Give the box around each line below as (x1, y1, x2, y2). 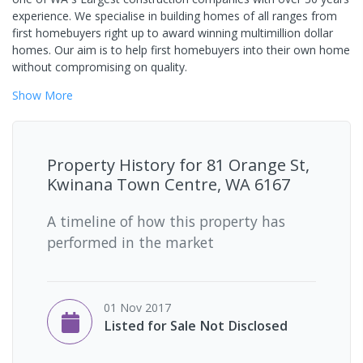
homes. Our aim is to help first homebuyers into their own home (12, 41, 350, 58)
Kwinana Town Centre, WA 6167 (47, 173, 290, 195)
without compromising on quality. (12, 58, 187, 75)
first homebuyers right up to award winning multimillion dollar (12, 24, 333, 41)
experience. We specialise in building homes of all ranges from (12, 7, 337, 23)
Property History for (47, 153, 207, 176)
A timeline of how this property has (47, 211, 285, 231)
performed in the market (47, 232, 214, 252)
